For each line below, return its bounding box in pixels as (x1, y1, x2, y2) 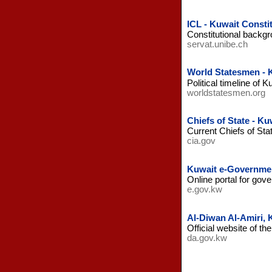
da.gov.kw (186, 233, 227, 243)
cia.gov (186, 136, 216, 146)
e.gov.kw (186, 185, 222, 195)
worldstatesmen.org (186, 87, 265, 98)
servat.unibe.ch (186, 39, 248, 49)
